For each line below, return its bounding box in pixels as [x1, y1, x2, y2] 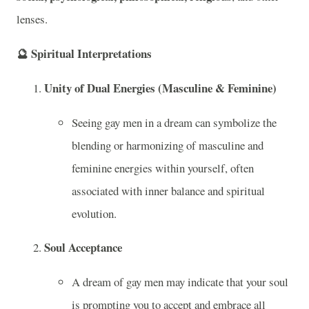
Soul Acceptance [44, 239, 122, 257]
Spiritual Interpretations [31, 44, 152, 62]
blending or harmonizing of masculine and [72, 137, 263, 153]
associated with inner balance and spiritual [72, 182, 265, 199]
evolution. [72, 205, 117, 221]
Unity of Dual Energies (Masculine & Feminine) [44, 79, 277, 97]
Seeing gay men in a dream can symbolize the [72, 114, 277, 130]
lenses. [17, 11, 52, 28]
